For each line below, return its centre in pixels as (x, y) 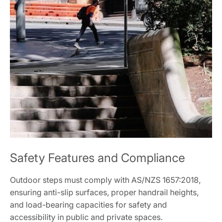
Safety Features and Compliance (97, 158)
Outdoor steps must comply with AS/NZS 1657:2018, (105, 180)
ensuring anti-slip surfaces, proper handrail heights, (104, 192)
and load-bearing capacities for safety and (88, 204)
